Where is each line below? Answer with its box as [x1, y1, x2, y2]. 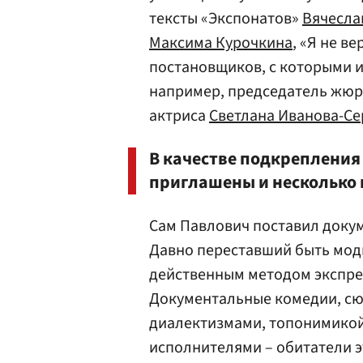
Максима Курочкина [149, 32, 293, 54]
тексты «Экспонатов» [149, 7, 302, 30]
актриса [149, 105, 209, 127]
